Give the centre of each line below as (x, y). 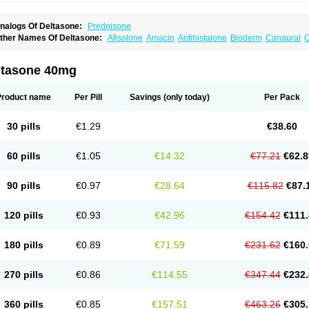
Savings (146, 97)
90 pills (23, 186)
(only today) (186, 97)
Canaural (283, 38)
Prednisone (109, 26)
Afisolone (125, 38)
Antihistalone (202, 38)
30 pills (23, 126)
